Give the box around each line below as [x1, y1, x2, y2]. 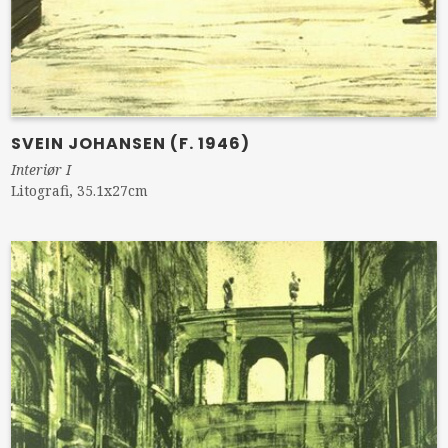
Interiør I [11, 160, 72, 180]
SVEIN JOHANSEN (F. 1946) [11, 132, 251, 156]
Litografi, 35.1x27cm [11, 181, 149, 201]
